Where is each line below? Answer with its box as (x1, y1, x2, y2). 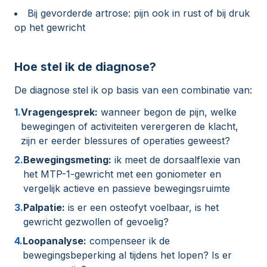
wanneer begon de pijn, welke (98, 106, 237, 119)
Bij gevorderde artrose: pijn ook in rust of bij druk (27, 7, 250, 20)
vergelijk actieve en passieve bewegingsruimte (23, 182, 230, 195)
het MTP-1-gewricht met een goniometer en (23, 168, 221, 181)
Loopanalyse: (23, 235, 86, 247)
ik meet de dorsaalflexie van (111, 154, 240, 166)
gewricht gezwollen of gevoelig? (23, 216, 169, 228)
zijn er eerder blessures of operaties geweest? (21, 135, 230, 147)
